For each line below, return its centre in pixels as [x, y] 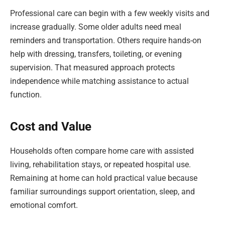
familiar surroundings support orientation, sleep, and [102, 192]
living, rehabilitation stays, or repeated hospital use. [100, 165]
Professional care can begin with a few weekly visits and [110, 14]
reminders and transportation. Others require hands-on [106, 41]
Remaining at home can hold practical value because [104, 178]
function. [26, 95]
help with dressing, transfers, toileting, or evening [96, 54]
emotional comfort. [44, 205]
